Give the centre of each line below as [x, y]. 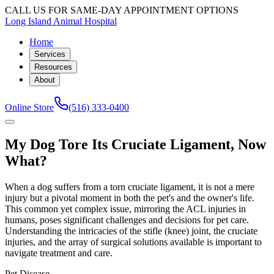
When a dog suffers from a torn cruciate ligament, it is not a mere [130, 187]
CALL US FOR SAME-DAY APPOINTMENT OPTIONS [122, 10]
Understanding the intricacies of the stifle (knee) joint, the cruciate [131, 231]
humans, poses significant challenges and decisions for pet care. [127, 220]
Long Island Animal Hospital [61, 21]
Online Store [29, 107]
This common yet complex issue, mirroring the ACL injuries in [125, 209]
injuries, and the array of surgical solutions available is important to [133, 242]
